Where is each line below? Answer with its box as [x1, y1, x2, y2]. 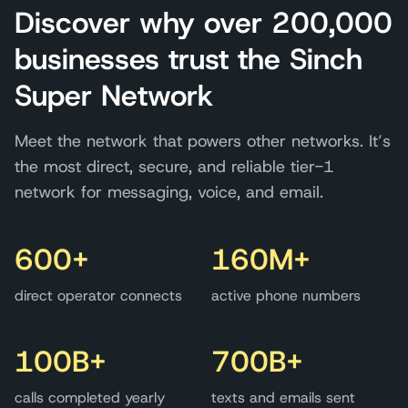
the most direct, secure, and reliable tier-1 [15, 156, 334, 178]
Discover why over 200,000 [15, 4, 393, 43]
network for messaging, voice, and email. [15, 181, 323, 204]
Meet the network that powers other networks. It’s [15, 130, 391, 153]
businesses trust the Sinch [15, 40, 362, 79]
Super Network [15, 76, 213, 116]
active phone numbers [211, 286, 361, 306]
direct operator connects [15, 286, 182, 306]
